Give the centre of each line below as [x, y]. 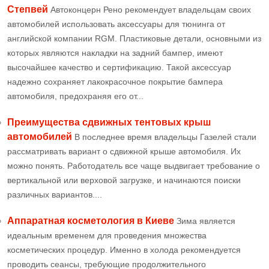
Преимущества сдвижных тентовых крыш [109, 122]
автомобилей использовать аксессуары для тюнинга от [116, 24]
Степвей [28, 10]
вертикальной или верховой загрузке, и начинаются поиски [124, 180]
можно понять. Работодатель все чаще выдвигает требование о [134, 166]
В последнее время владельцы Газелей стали [165, 137]
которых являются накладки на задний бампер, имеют [115, 53]
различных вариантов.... [55, 195]
